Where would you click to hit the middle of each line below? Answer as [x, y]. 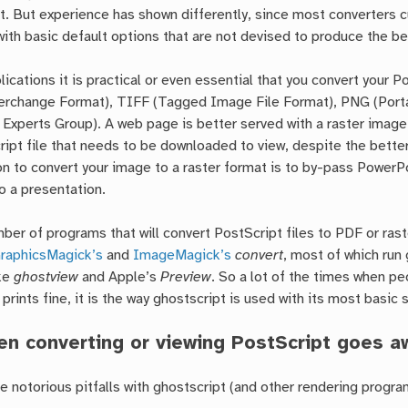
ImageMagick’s [183, 256]
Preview [186, 278]
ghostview [46, 278]
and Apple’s [120, 278]
